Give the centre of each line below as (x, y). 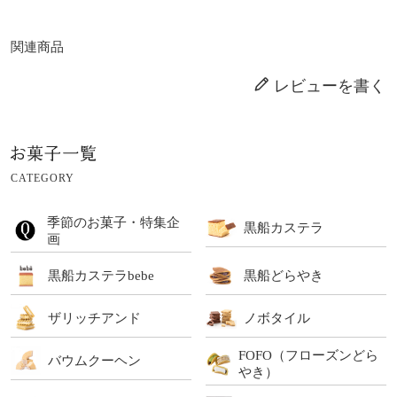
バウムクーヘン (95, 361)
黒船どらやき (283, 276)
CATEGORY (42, 178)
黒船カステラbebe (101, 276)
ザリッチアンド (95, 318)
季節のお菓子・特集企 (114, 222)
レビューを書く (330, 86)
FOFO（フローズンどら (308, 354)
